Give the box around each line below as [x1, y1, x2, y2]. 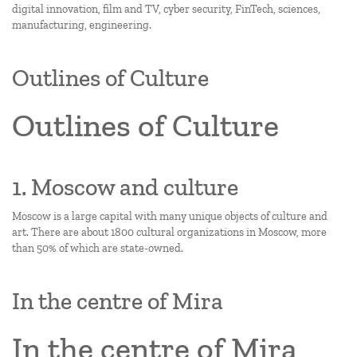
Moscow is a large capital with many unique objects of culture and [12, 210, 328, 223]
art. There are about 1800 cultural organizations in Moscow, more [12, 226, 327, 239]
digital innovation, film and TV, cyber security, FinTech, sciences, [12, 2, 320, 16]
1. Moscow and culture [12, 173, 238, 202]
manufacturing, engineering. [12, 18, 151, 32]
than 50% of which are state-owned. [12, 241, 183, 255]
